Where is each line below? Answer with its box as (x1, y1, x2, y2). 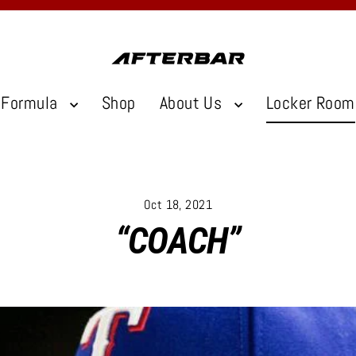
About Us (159, 91, 226, 114)
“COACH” (115, 219, 241, 262)
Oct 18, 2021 (143, 195, 213, 213)
